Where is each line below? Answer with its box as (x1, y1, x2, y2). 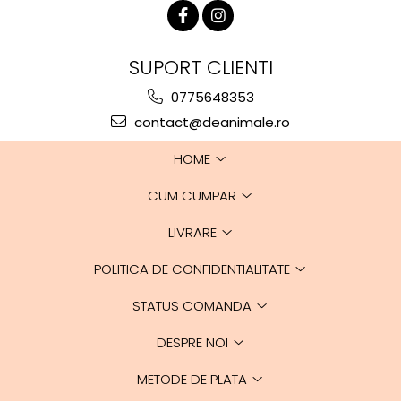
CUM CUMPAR (148, 186, 240, 205)
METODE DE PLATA (137, 370, 251, 388)
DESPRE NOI (156, 333, 232, 352)
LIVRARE (167, 223, 220, 242)
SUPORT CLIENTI (128, 54, 273, 81)
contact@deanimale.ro (131, 113, 290, 132)
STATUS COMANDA (132, 296, 255, 315)
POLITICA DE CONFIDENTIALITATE (94, 260, 294, 278)
